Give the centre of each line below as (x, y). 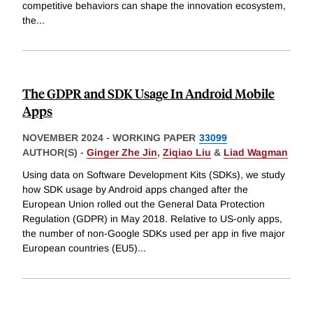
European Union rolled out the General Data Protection (144, 204)
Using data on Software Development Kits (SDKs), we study (154, 174)
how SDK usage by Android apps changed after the (135, 189)
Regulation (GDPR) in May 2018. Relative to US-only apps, (152, 218)
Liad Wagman (256, 153)
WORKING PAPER (154, 138)
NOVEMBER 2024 (63, 138)
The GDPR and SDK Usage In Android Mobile (148, 94)
